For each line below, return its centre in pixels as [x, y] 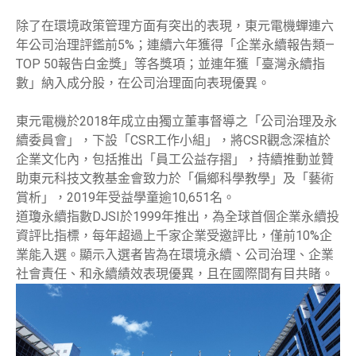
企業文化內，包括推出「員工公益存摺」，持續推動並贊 [175, 159]
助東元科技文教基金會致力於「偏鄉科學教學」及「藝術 [175, 178]
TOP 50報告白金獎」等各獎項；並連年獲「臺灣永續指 [170, 64]
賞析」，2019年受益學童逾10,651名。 [126, 197]
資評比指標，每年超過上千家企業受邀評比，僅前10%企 [174, 236]
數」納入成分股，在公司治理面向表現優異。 [143, 83]
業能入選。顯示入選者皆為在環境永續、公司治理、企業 [175, 255]
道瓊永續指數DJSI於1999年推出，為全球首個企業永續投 [178, 217]
